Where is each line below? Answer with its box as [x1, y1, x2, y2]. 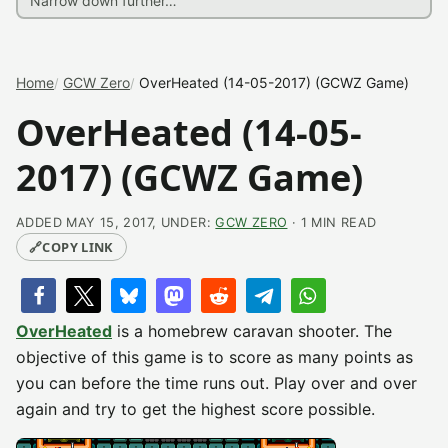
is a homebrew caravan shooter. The [112, 321, 392, 341]
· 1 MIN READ [287, 215, 377, 230]
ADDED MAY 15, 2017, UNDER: [16, 215, 216, 230]
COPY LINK [42, 238, 114, 256]
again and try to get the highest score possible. [16, 399, 375, 419]
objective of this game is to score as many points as [16, 347, 413, 367]
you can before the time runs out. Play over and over [16, 373, 417, 393]
